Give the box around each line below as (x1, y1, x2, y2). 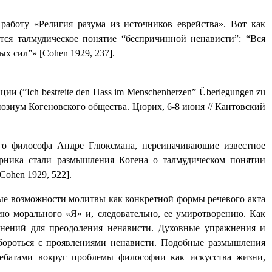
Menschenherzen (127, 87, 192, 98)
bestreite (41, 87, 73, 98)
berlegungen (206, 87, 254, 98)
